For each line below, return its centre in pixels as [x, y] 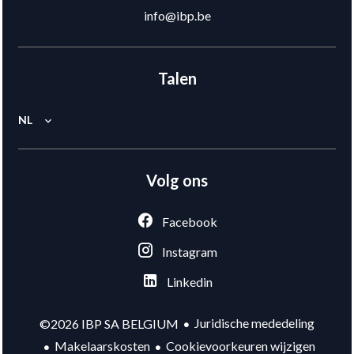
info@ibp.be [177, 15]
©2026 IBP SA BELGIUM [109, 323]
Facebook [190, 222]
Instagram [190, 252]
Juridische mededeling [254, 322]
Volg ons [177, 180]
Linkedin [190, 282]
